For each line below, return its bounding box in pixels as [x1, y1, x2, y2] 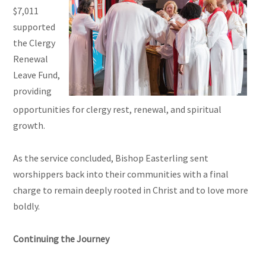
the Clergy [13, 37, 56, 49]
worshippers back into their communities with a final [13, 168, 229, 180]
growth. [13, 119, 46, 132]
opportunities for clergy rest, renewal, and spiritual [13, 103, 222, 116]
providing [13, 85, 52, 97]
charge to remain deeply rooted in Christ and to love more [13, 184, 249, 197]
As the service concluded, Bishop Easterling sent [13, 152, 209, 164]
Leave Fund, [13, 69, 61, 81]
